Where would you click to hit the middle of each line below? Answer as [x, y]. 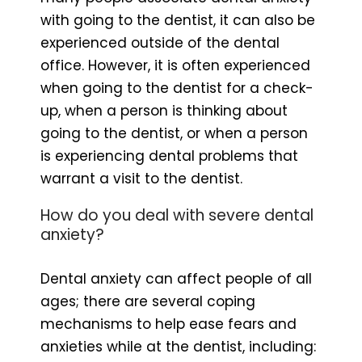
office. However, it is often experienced [175, 65]
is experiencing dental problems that [169, 156]
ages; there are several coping [148, 301]
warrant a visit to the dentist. [143, 178]
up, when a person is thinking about [164, 110]
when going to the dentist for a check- [177, 88]
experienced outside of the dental [160, 42]
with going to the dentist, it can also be [178, 20]
